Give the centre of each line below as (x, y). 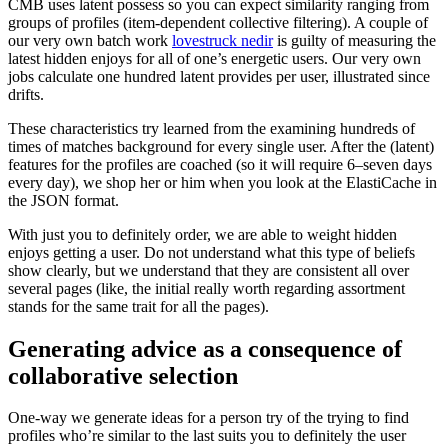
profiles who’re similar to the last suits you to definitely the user (207, 436)
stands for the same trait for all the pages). (138, 306)
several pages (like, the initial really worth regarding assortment (206, 288)
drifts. (26, 94)
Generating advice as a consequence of (205, 348)
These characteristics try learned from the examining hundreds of (211, 128)
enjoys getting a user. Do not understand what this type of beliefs (211, 252)
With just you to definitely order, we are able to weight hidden (202, 234)
